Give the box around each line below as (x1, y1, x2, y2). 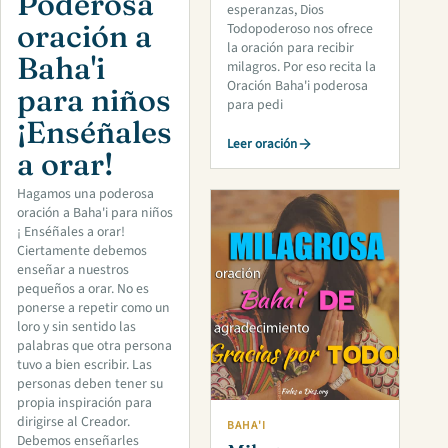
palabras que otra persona (17, 336, 172, 357)
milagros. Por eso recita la (227, 57, 376, 78)
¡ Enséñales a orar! (17, 222, 125, 243)
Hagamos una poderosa (17, 184, 154, 205)
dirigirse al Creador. (17, 412, 130, 433)
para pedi (227, 95, 283, 116)
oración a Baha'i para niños (17, 203, 173, 224)
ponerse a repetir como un (17, 298, 170, 319)
